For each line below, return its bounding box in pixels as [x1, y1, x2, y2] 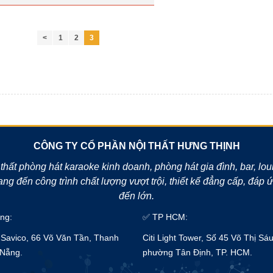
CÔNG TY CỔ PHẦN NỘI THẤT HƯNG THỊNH [33, 140, 240, 151]
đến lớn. [119, 190, 154, 201]
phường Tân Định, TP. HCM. [143, 247, 252, 257]
